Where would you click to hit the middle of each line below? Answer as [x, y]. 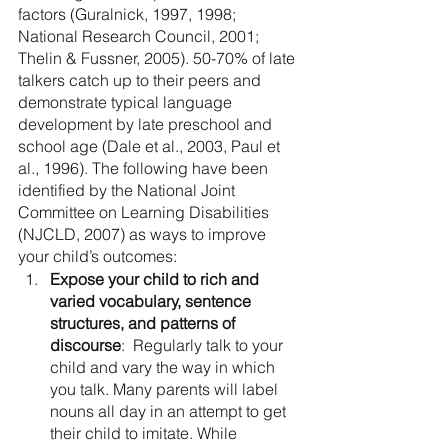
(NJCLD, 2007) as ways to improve [144, 234]
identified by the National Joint [128, 190]
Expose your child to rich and [156, 279]
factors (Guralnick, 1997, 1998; [129, 14]
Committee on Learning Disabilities [145, 212]
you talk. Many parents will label [166, 389]
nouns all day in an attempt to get [170, 411]
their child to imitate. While [145, 433]
